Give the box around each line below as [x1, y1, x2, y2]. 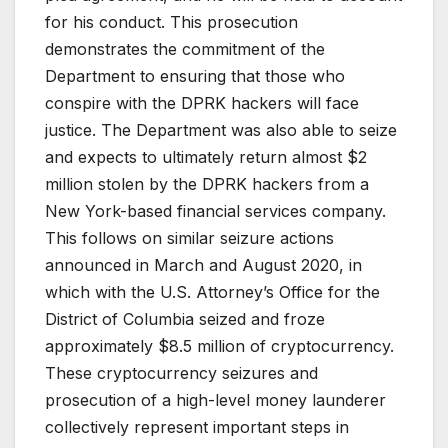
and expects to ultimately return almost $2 [45, 146, 367, 167]
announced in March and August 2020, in [45, 254, 362, 275]
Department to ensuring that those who [45, 65, 345, 86]
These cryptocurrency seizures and [45, 362, 318, 383]
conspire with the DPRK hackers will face [45, 92, 359, 113]
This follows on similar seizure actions [45, 227, 334, 248]
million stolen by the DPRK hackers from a [45, 173, 369, 194]
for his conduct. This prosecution [45, 11, 298, 32]
